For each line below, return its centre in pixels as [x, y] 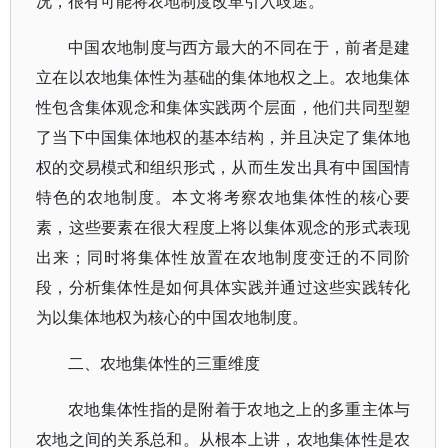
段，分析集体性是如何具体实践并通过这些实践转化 [223, 287]
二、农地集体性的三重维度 [164, 363]
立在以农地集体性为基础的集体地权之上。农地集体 [223, 77]
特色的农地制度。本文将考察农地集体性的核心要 [223, 197]
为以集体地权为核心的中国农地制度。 [172, 317]
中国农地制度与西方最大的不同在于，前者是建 [239, 47]
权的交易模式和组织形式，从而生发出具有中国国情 [223, 167]
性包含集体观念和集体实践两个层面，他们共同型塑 [223, 107]
